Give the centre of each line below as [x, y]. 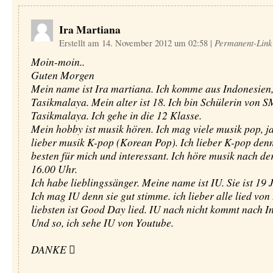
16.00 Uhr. [54, 169]
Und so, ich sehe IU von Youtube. [102, 222]
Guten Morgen [62, 75]
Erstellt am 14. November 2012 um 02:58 [134, 43]
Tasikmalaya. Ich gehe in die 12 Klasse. [116, 115]
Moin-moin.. [58, 62]
